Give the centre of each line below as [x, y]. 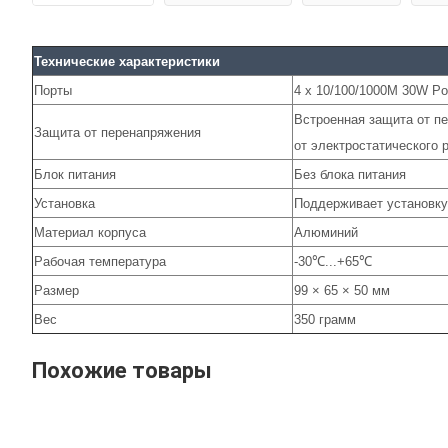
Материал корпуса [90, 232]
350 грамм [325, 319]
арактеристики [173, 61]
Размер [56, 290]
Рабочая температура [100, 261]
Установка [64, 203]
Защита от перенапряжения [117, 132]
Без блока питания [350, 174]
